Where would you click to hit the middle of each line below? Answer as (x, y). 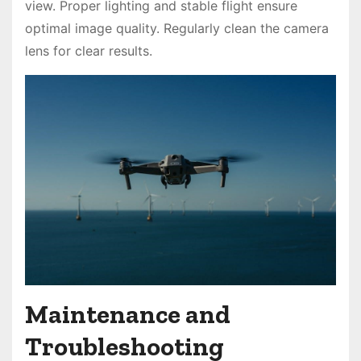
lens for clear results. (89, 50)
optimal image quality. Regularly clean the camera (177, 28)
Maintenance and (128, 315)
